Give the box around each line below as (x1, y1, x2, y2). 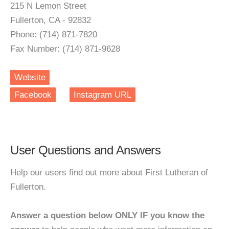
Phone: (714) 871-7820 (10, 30, 97, 39)
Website (14, 73, 45, 82)
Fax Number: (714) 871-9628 (10, 44, 120, 54)
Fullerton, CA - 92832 (10, 15, 91, 25)
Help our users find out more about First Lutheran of (10, 168, 208, 177)
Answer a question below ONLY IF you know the (10, 211, 204, 220)
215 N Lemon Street (10, 1, 86, 11)
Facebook (14, 90, 52, 100)
